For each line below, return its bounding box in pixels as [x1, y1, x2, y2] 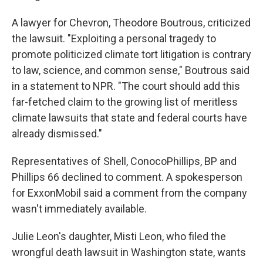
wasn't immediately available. [12, 203, 147, 215]
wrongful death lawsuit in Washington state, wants [12, 246, 246, 258]
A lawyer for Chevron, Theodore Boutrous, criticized [12, 16, 251, 29]
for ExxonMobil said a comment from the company [12, 187, 247, 199]
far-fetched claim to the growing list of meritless [12, 96, 238, 108]
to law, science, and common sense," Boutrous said [12, 64, 249, 76]
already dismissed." [12, 127, 102, 140]
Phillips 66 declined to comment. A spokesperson [12, 171, 242, 183]
